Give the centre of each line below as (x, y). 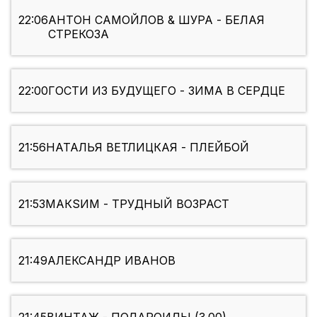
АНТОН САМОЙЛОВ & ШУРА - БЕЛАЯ (156, 20)
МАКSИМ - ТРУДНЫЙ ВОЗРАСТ (137, 204)
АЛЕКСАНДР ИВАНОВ (111, 261)
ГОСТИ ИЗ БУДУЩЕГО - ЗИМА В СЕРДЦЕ (167, 91)
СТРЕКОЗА (79, 34)
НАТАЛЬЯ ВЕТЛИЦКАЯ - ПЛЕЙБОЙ (148, 148)
